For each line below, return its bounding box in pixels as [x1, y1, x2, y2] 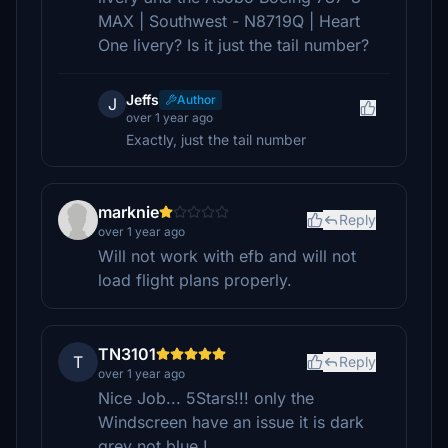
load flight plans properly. [98, 270, 292, 290]
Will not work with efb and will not [98, 246, 356, 266]
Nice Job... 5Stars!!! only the [98, 388, 314, 408]
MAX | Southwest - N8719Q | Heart [98, 11, 360, 31]
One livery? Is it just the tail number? [98, 35, 369, 55]
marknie [98, 202, 159, 222]
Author [177, 92, 216, 107]
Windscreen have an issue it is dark [98, 412, 364, 432]
